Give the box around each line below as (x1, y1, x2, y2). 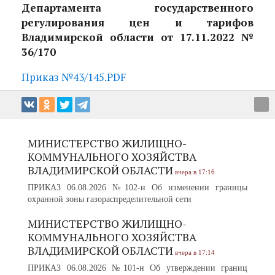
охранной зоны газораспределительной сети (28, 194, 192, 204)
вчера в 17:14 (175, 248, 215, 256)
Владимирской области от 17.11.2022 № (21, 30, 254, 44)
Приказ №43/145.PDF (21, 70, 126, 84)
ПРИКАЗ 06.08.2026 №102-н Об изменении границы (28, 182, 247, 192)
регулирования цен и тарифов (21, 15, 254, 29)
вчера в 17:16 (175, 168, 215, 176)
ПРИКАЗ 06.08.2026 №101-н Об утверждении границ (28, 263, 247, 273)
